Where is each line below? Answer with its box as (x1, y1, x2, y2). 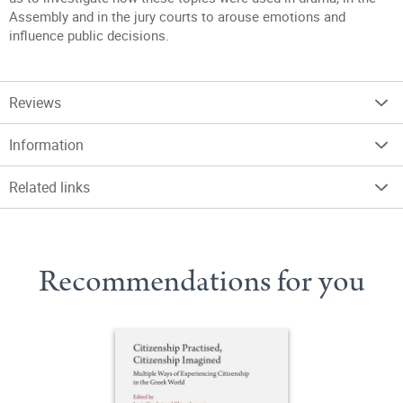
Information (9, 135, 84, 155)
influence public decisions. (9, 26, 169, 44)
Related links (9, 177, 90, 197)
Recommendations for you (38, 260, 365, 303)
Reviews (9, 93, 61, 112)
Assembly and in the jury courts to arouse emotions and (9, 7, 345, 25)
